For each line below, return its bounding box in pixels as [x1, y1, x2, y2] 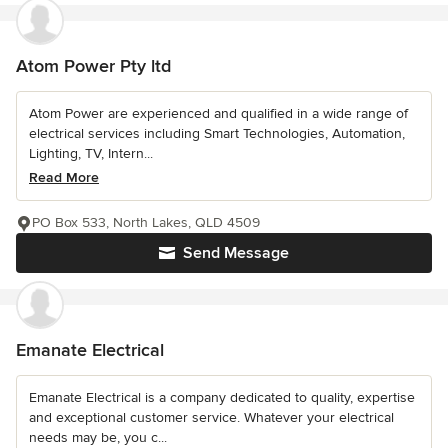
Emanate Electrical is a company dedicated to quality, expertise [29, 388, 415, 406]
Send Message [183, 242, 289, 263]
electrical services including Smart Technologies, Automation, [29, 124, 405, 142]
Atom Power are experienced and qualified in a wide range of [29, 104, 408, 122]
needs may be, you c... [29, 428, 167, 446]
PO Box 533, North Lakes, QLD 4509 [32, 213, 260, 231]
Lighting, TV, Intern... [29, 144, 153, 162]
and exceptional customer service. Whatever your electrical [29, 408, 394, 426]
